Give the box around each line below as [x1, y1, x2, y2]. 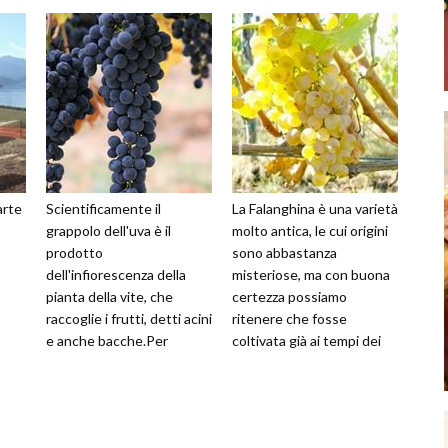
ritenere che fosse [232, 310, 347, 328]
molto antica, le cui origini [232, 222, 388, 240]
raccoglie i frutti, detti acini [46, 310, 212, 328]
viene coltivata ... [232, 376, 335, 394]
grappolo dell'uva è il [46, 222, 171, 240]
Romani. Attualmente [232, 354, 365, 372]
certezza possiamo [232, 288, 347, 306]
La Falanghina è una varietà [232, 200, 398, 218]
